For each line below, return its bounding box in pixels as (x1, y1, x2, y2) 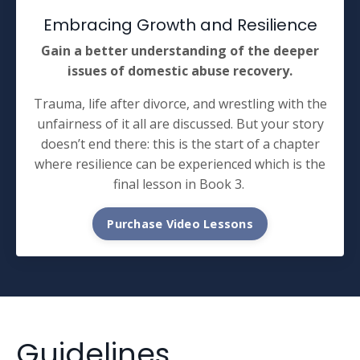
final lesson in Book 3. (112, 174, 247, 193)
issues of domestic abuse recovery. (67, 61, 292, 80)
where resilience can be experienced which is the (35, 154, 325, 173)
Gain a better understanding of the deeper (41, 41, 319, 59)
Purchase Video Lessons (107, 215, 253, 231)
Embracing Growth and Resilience (43, 13, 317, 36)
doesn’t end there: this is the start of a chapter (40, 134, 320, 153)
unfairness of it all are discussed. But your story (36, 114, 324, 133)
